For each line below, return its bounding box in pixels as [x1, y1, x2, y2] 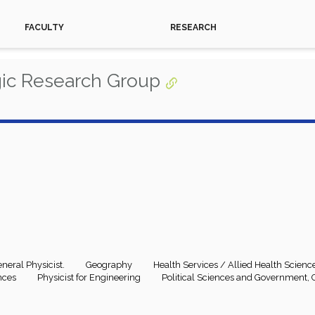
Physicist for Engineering [37, 272, 141, 283]
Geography [86, 259, 132, 270]
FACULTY [24, 22, 64, 32]
